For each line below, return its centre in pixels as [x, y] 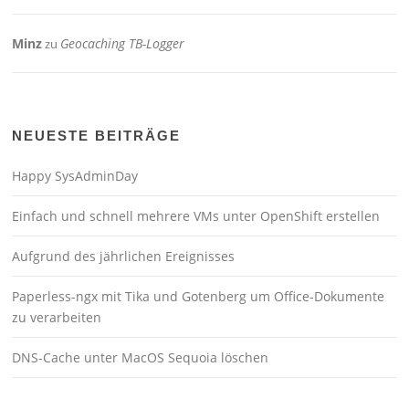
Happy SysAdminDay [75, 175]
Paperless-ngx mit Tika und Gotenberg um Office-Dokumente [199, 296]
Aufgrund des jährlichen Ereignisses [124, 256]
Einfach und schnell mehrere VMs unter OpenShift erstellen [196, 215]
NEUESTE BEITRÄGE [97, 135]
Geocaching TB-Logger [123, 43]
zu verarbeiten [57, 317]
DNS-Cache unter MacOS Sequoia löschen [141, 357]
